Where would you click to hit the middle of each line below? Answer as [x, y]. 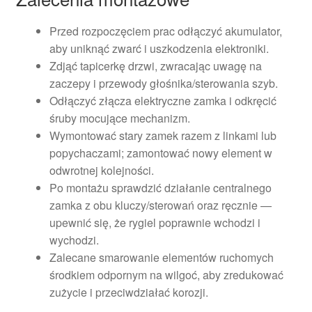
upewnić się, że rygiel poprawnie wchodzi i [155, 223]
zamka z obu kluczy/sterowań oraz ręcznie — [160, 205]
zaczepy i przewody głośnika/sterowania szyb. [163, 84]
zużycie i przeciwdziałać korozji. [128, 292]
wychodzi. [74, 240]
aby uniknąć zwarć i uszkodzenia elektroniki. [159, 49]
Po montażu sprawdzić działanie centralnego [160, 188]
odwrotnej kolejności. [101, 171]
